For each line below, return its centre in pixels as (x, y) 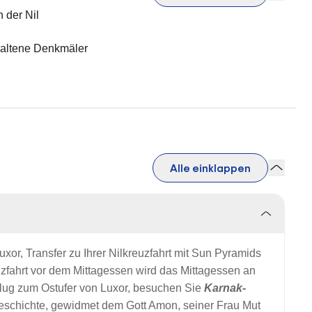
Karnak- (225, 288)
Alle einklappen (211, 168)
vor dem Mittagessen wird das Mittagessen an (143, 271)
